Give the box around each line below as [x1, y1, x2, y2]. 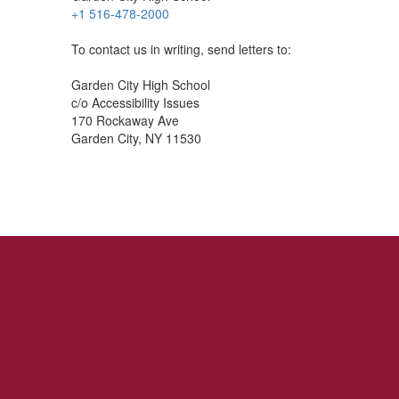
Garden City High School [71, 76, 210, 94]
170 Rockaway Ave [71, 111, 179, 129]
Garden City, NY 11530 [71, 129, 201, 147]
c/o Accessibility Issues [71, 94, 199, 111]
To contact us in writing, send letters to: [71, 40, 291, 58]
